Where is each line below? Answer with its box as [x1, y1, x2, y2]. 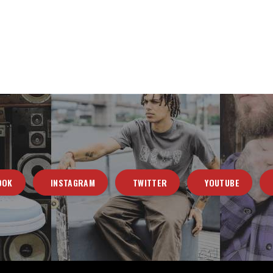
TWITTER [132, 175, 168, 189]
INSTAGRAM [50, 175, 95, 189]
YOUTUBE [205, 175, 239, 189]
